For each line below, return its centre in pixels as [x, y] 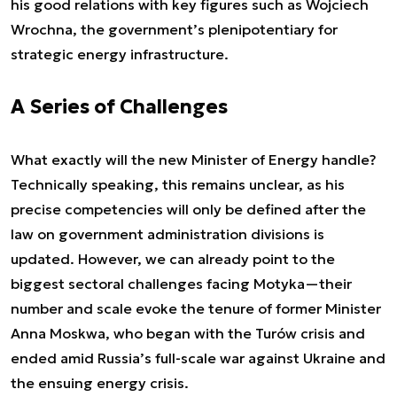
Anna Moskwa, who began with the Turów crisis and [188, 333]
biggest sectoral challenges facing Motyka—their [181, 284]
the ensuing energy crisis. [100, 383]
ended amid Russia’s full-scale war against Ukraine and [198, 358]
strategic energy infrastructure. [120, 54]
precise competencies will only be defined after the [188, 209]
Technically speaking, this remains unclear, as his [178, 184]
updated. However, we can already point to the [173, 259]
